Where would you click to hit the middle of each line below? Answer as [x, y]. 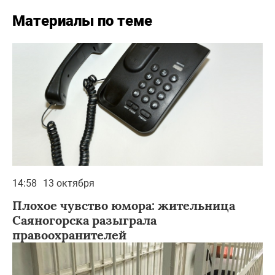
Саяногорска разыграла [84, 220]
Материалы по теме [82, 21]
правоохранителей [69, 234]
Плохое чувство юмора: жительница [124, 205]
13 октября [69, 183]
